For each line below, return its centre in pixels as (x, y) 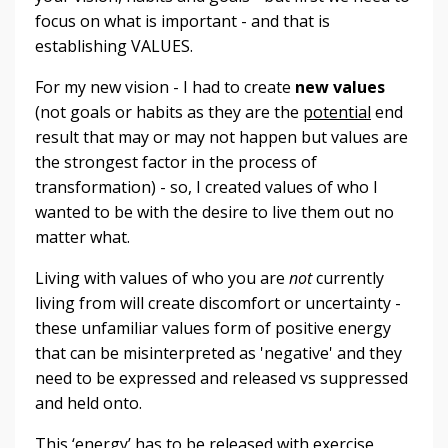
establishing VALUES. (116, 45)
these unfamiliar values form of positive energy (213, 327)
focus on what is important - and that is (182, 20)
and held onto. (94, 402)
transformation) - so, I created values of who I (206, 186)
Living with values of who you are (162, 277)
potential (337, 111)
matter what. (88, 236)
